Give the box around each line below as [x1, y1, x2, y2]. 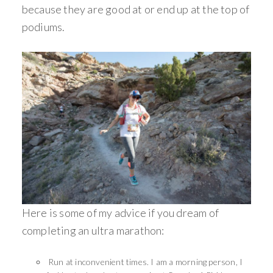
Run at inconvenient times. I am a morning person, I [46, 257, 243, 268]
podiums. [21, 19, 67, 34]
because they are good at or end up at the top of [21, 2, 250, 16]
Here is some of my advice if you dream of [21, 206, 219, 220]
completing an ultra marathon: [21, 224, 165, 238]
